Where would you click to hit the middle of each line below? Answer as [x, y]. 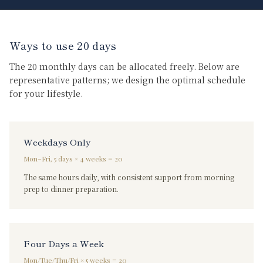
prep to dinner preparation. [71, 189]
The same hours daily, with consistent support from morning [129, 177]
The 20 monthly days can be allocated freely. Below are [124, 66]
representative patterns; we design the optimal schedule [127, 80]
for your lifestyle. [46, 93]
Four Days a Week [64, 243]
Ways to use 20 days [63, 45]
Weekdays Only [57, 142]
